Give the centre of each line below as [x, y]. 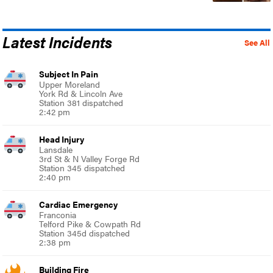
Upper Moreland [70, 84]
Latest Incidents [58, 41]
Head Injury [62, 139]
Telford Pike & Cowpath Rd [90, 223]
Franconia [58, 214]
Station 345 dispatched [82, 167]
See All [257, 42]
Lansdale [56, 149]
